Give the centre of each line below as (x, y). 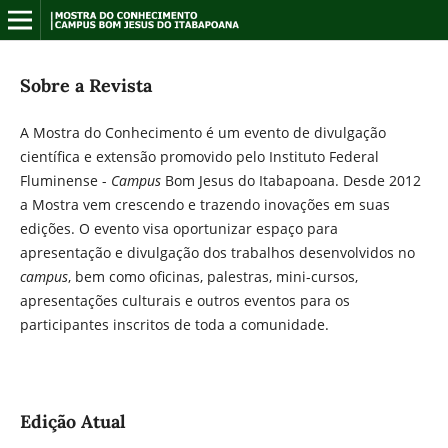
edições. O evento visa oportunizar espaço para (178, 228)
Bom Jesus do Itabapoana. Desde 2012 (292, 180)
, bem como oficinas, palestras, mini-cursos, (212, 276)
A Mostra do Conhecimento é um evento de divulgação (202, 132)
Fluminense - (65, 180)
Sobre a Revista (85, 85)
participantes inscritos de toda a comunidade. (176, 324)
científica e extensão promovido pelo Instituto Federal (199, 156)
